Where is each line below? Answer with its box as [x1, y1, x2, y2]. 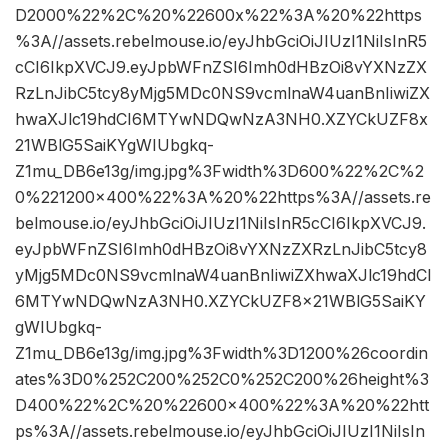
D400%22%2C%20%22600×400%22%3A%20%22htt [15, 395, 429, 416]
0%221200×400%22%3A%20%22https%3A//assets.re [15, 187, 431, 208]
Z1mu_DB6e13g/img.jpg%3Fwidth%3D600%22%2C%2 [15, 161, 424, 182]
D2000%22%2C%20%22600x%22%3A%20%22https [15, 5, 422, 26]
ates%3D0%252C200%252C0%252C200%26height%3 [15, 369, 429, 390]
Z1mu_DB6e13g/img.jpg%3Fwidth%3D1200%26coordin [15, 343, 428, 364]
